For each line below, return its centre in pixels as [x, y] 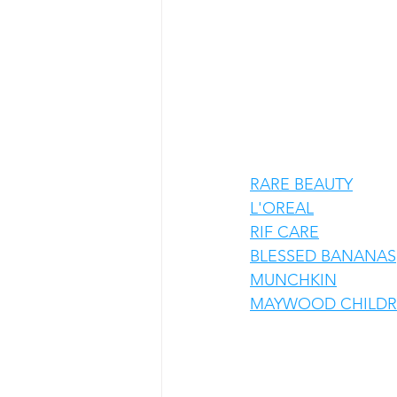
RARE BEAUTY [301, 185]
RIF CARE [284, 233]
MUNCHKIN [293, 280]
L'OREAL [282, 209]
